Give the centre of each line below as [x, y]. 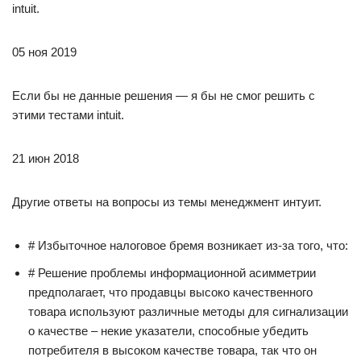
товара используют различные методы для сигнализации [188, 311]
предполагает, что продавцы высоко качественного [170, 292]
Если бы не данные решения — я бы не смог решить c [164, 95]
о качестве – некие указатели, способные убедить [168, 331]
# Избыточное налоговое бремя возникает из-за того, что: [188, 245]
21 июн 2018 [46, 158]
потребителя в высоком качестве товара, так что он [172, 350]
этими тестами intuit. [68, 115]
